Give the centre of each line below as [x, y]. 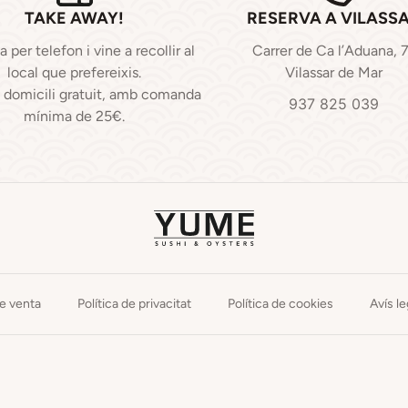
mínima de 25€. [74, 116]
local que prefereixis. [74, 72]
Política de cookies [280, 304]
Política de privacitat [134, 304]
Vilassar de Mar [334, 72]
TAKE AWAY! [74, 18]
